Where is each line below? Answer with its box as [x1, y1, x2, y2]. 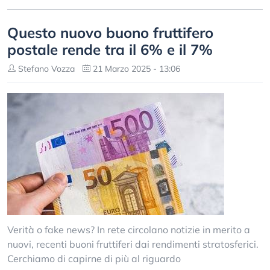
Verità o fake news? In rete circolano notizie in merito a [7, 224, 250, 236]
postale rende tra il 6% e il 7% [7, 40, 213, 58]
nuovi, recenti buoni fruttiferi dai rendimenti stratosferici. [7, 238, 259, 250]
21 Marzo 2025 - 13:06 [90, 63, 180, 74]
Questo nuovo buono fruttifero [7, 24, 213, 42]
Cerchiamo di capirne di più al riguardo [7, 253, 181, 265]
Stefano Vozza [16, 63, 75, 74]
